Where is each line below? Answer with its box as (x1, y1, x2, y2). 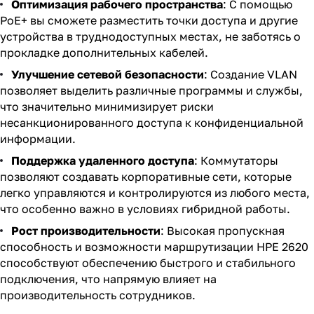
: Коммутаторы (194, 153, 278, 168)
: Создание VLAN (204, 67, 297, 81)
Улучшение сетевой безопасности (11, 67, 204, 81)
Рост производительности (11, 224, 161, 238)
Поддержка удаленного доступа (11, 153, 194, 168)
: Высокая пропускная (161, 224, 285, 238)
